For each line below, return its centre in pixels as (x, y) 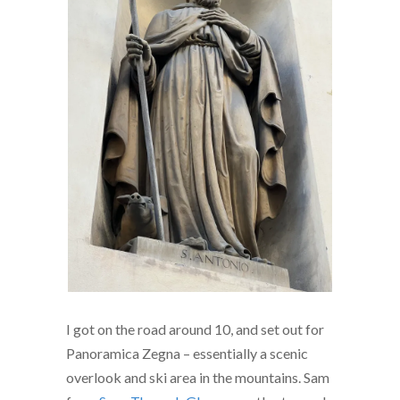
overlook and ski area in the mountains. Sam (198, 377)
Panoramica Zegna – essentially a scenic (187, 353)
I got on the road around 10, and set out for (195, 329)
